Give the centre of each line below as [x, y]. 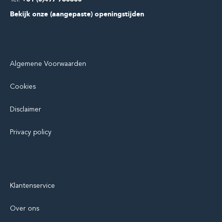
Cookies [23, 87]
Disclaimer [26, 110]
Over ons [25, 209]
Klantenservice [32, 186]
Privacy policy [31, 132]
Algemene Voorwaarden [48, 64]
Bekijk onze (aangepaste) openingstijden [77, 14]
